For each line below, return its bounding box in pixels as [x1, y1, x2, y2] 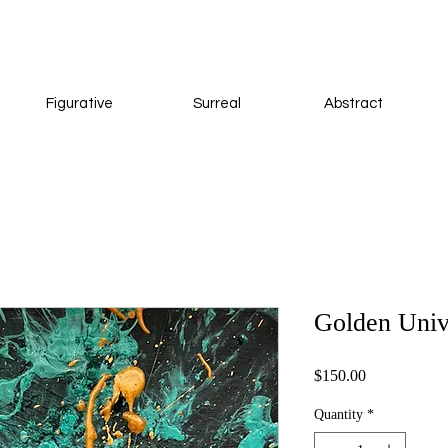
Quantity [314, 406, 363, 422]
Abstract [324, 96, 383, 111]
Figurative [45, 96, 113, 111]
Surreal [192, 96, 241, 111]
